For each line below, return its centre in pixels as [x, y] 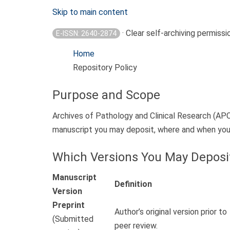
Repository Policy [105, 68]
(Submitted [73, 219]
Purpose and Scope [106, 95]
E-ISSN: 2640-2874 [86, 34]
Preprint [69, 205]
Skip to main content [90, 12]
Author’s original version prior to [171, 212]
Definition [133, 184]
